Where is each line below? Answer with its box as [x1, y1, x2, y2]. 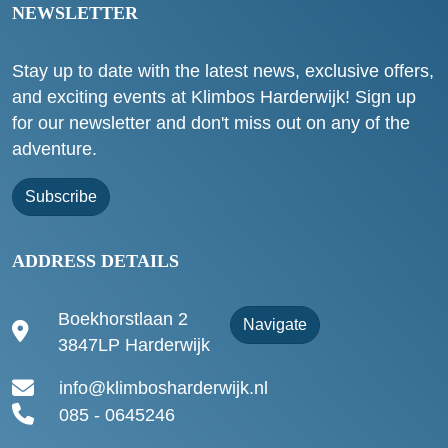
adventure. [12, 139, 97, 160]
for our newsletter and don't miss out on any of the [12, 113, 410, 134]
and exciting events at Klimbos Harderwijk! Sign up [12, 87, 416, 108]
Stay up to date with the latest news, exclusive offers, [12, 61, 434, 82]
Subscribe [25, 188, 97, 206]
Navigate [243, 316, 307, 334]
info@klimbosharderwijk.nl [59, 378, 268, 399]
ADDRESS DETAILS [12, 251, 179, 272]
